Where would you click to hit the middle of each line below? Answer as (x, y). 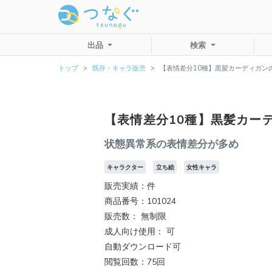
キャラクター (125, 167)
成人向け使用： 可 (140, 232)
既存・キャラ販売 (119, 68)
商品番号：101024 (140, 202)
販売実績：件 (130, 186)
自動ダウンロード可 (143, 247)
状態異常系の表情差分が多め (172, 144)
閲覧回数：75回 (135, 262)
